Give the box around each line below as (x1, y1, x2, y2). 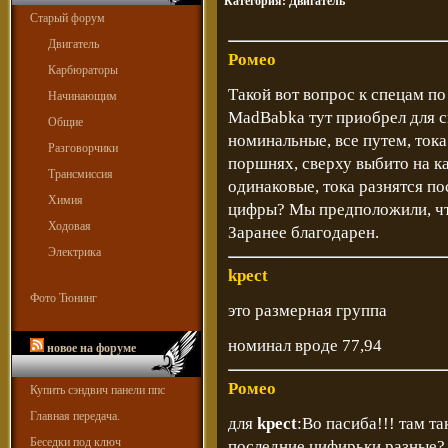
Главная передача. (30, 409, 120, 423)
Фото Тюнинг (30, 291, 97, 305)
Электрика (48, 245, 101, 259)
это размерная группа (228, 301, 387, 320)
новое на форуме (47, 341, 136, 355)
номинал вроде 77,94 (228, 336, 382, 355)
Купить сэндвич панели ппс (30, 383, 165, 397)
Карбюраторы (48, 63, 118, 77)
